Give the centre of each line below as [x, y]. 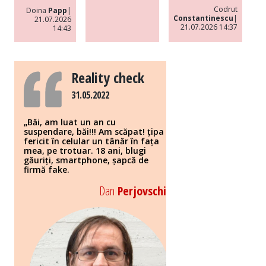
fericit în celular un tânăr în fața [91, 141]
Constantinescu [203, 18]
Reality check [108, 78]
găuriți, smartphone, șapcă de [86, 160]
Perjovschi [140, 191]
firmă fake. [47, 169]
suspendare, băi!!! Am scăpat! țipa [94, 131]
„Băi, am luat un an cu [70, 122]
